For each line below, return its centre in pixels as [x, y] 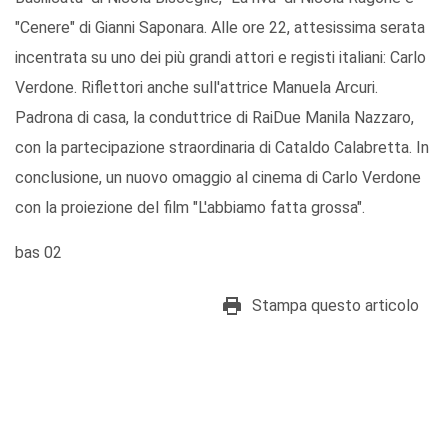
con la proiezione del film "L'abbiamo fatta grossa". [190, 208]
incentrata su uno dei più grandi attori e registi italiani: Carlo [220, 58]
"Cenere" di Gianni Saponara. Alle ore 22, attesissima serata [220, 28]
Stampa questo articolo [335, 306]
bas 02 [38, 253]
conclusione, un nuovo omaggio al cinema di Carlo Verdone [218, 178]
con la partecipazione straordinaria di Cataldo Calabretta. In [222, 148]
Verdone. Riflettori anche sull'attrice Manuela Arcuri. [196, 88]
